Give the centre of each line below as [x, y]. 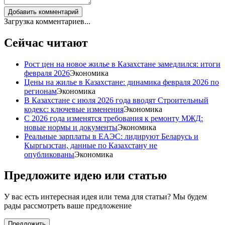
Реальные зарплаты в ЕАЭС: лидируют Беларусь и [111, 136]
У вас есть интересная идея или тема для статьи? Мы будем [105, 197]
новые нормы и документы [71, 127]
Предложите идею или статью [85, 176]
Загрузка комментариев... [47, 21]
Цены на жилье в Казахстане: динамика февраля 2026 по [122, 82]
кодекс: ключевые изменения [74, 109]
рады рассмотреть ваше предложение [68, 206]
